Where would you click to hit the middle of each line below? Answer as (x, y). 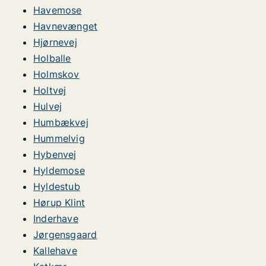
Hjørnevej (55, 42)
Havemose (58, 10)
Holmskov (56, 74)
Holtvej (50, 90)
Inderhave (56, 218)
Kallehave (55, 251)
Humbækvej (61, 122)
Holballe (52, 58)
